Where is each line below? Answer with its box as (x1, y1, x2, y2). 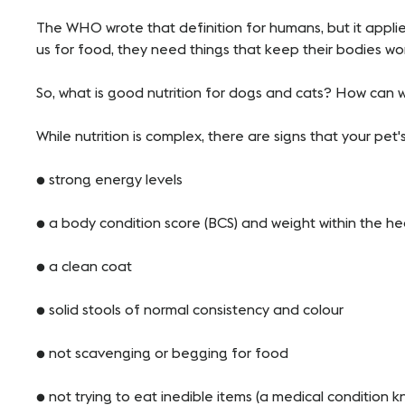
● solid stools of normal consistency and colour (36, 302, 344, 317)
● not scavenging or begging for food (36, 345, 292, 361)
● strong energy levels (36, 172, 183, 187)
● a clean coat (36, 259, 132, 274)
